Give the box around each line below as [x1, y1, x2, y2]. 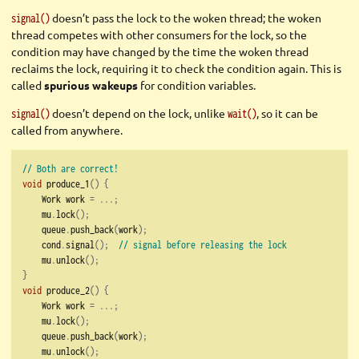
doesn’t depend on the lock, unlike [50, 106, 228, 121]
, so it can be [256, 106, 318, 121]
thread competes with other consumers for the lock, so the [11, 27, 307, 42]
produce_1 [42, 177, 90, 191]
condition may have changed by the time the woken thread [11, 44, 309, 59]
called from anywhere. [11, 123, 123, 138]
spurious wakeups [44, 78, 138, 93]
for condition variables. [138, 78, 256, 93]
